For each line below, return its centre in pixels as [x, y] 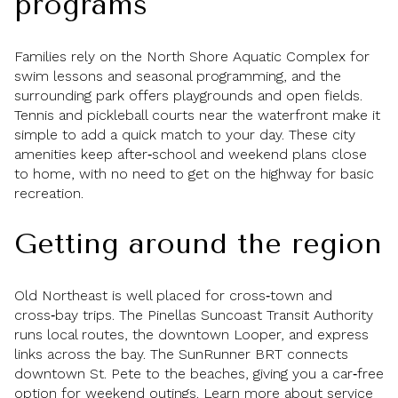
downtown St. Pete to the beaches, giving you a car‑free [199, 373]
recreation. [49, 193]
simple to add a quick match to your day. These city [185, 134]
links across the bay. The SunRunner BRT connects [181, 354]
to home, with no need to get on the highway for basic [194, 173]
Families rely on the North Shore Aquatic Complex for [192, 56]
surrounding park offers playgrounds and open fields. [188, 95]
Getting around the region [198, 244]
